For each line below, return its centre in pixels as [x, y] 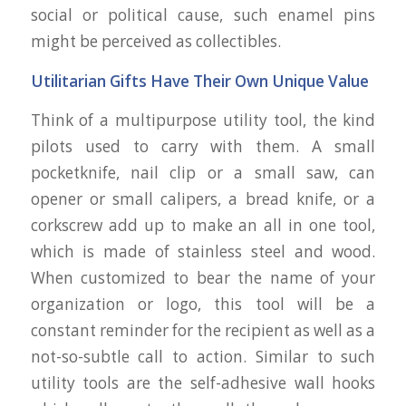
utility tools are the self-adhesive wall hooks [203, 383]
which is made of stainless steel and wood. [203, 252]
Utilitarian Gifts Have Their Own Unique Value [199, 81]
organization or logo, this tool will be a [203, 304]
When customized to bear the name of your [203, 278]
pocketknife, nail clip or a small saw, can [203, 173]
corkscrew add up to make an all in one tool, [203, 226]
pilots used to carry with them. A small [203, 147]
